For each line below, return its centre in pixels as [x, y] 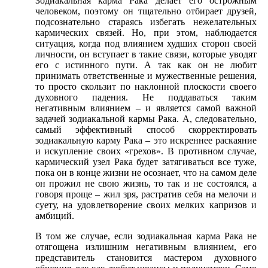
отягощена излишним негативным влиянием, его [146, 247]
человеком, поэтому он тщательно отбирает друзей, [146, 11]
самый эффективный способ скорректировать [146, 130]
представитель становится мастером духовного [146, 258]
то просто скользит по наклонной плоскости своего [146, 87]
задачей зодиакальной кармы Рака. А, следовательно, [146, 119]
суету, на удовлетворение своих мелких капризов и [146, 205]
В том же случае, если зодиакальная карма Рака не [146, 236]
